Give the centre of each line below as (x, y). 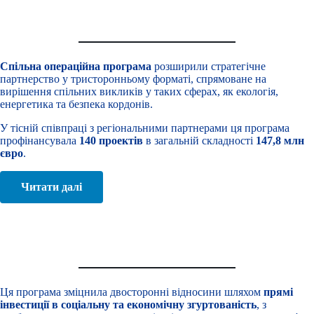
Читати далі (52, 186)
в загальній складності (199, 140)
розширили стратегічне (209, 66)
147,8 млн (280, 140)
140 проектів (111, 140)
